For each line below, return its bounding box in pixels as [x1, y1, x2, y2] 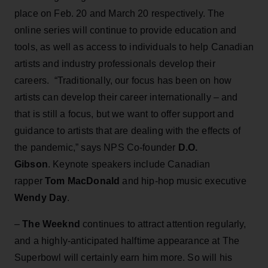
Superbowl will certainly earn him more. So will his [14, 252, 233, 263]
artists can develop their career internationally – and [14, 92, 238, 102]
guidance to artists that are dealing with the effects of [14, 125, 240, 136]
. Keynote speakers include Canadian [47, 159, 211, 169]
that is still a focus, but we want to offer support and [14, 108, 234, 119]
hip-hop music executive [141, 175, 246, 186]
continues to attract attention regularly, [80, 218, 246, 229]
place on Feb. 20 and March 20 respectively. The [14, 8, 225, 19]
